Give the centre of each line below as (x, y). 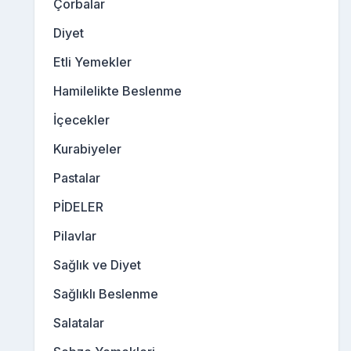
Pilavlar (75, 236)
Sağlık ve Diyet (97, 265)
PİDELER (78, 207)
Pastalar (77, 178)
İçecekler (81, 120)
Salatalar (79, 323)
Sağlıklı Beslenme (106, 294)
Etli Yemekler (92, 62)
